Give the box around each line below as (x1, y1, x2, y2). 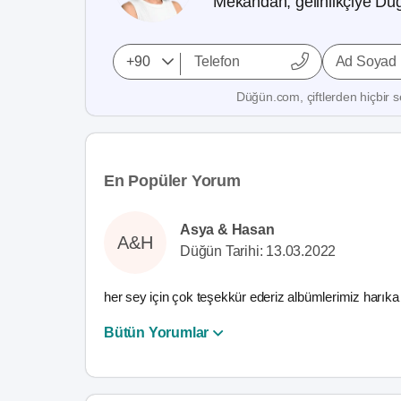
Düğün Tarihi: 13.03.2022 (180, 243, 337, 259)
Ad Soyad (335, 54, 397, 69)
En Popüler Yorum (104, 172, 241, 190)
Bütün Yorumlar (104, 325, 209, 340)
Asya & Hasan (180, 222, 275, 237)
